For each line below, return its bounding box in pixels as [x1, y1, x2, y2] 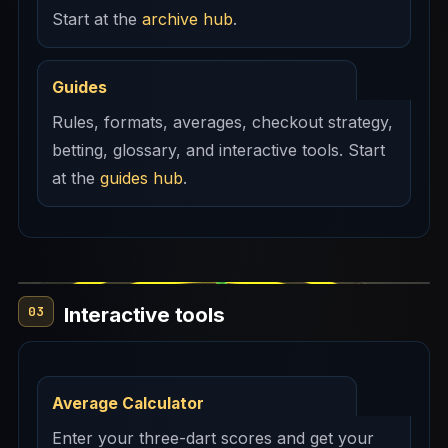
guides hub [100, 168, 183, 188]
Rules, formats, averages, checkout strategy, [52, 112, 393, 132]
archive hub [142, 9, 233, 29]
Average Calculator [52, 394, 204, 413]
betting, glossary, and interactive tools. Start [52, 140, 385, 160]
